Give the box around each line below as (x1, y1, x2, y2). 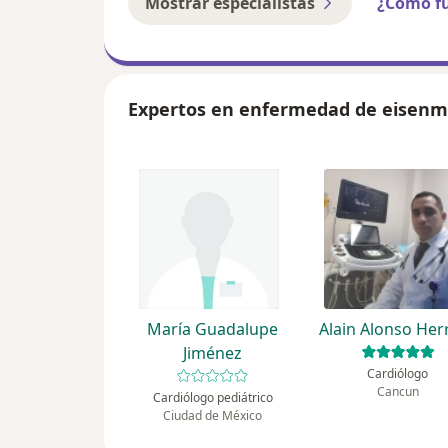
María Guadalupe (147, 318, 279, 341)
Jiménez (183, 342, 243, 365)
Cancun (376, 383, 419, 401)
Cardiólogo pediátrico (152, 389, 273, 407)
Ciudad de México (163, 407, 263, 425)
